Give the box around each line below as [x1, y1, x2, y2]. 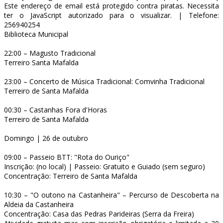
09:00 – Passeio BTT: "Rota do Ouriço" [4, 152, 129, 162]
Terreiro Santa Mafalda [4, 57, 79, 67]
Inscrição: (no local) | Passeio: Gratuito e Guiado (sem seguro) [4, 161, 205, 171]
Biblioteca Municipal [4, 29, 68, 39]
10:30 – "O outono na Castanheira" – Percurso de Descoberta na [4, 190, 219, 200]
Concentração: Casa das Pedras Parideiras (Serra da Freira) [4, 209, 194, 219]
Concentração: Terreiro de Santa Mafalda [4, 171, 137, 181]
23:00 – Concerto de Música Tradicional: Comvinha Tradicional [4, 76, 205, 86]
